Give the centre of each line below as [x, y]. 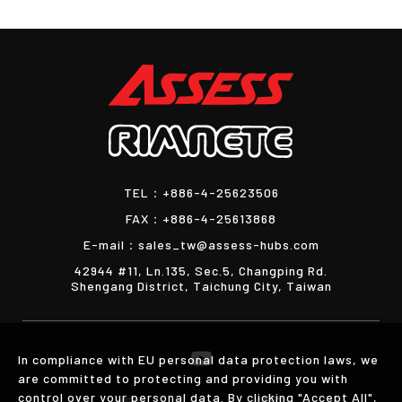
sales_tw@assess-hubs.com [228, 244]
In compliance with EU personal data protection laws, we [198, 359]
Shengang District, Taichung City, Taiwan [201, 285]
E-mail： [110, 244]
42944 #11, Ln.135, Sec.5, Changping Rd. [201, 270]
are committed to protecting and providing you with [183, 378]
